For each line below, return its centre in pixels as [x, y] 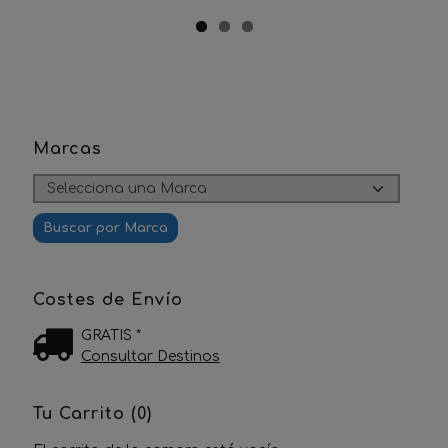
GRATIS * [110, 336]
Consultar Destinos [150, 357]
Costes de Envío [108, 300]
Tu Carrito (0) [92, 414]
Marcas [67, 149]
